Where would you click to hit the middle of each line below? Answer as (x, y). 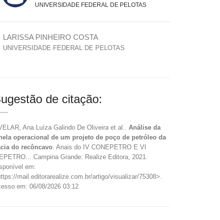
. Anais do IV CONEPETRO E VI (99, 147)
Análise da (145, 127)
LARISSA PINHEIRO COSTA (51, 37)
